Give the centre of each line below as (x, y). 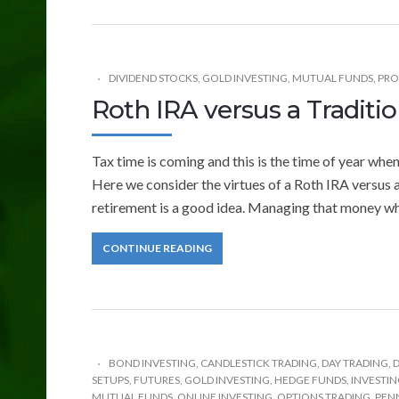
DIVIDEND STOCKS (153, 77)
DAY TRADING (355, 362)
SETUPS (110, 379)
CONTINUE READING (157, 248)
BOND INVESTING (152, 362)
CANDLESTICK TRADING (259, 362)
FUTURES (157, 379)
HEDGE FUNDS (310, 379)
